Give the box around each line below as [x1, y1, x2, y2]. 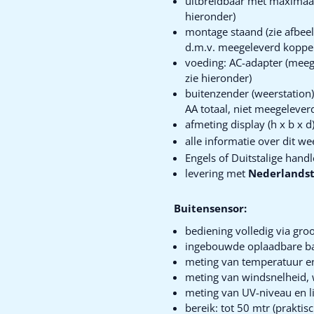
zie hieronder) [184, 71, 252, 85]
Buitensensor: [173, 201, 247, 215]
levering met [184, 166, 248, 180]
